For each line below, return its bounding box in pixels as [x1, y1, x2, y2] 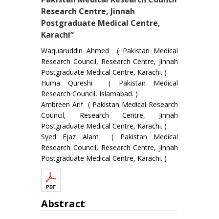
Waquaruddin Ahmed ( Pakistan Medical [41, 46, 178, 55]
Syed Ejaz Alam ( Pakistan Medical [41, 132, 178, 141]
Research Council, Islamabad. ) [41, 89, 138, 98]
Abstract [41, 197, 85, 210]
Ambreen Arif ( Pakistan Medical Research [41, 100, 178, 109]
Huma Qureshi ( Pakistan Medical [41, 78, 178, 88]
